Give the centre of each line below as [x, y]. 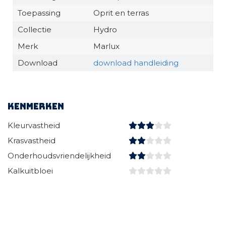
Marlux [106, 46]
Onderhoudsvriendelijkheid [59, 156]
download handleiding [136, 63]
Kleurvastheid [34, 125]
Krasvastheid [32, 140]
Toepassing [39, 13]
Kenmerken [36, 106]
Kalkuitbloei [30, 171]
